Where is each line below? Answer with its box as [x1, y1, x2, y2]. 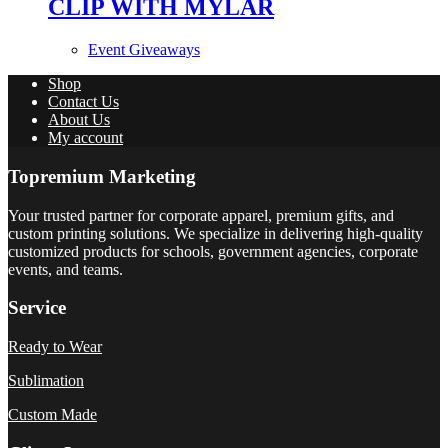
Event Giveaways [88, 41, 200, 59]
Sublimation [8, 372, 84, 390]
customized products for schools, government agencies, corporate [8, 242, 418, 260]
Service [8, 297, 66, 319]
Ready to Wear [8, 338, 102, 356]
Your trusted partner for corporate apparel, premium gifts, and [8, 206, 394, 224]
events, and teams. [8, 260, 123, 278]
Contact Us [48, 93, 119, 111]
